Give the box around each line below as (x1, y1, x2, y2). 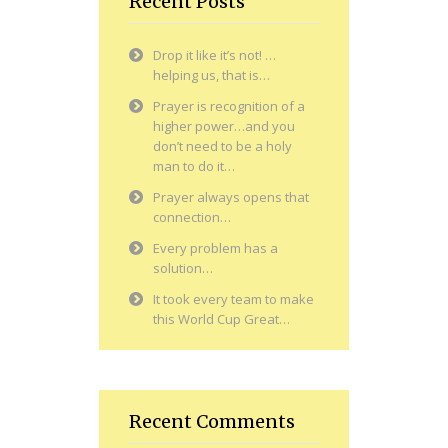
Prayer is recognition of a (153, 97, 305, 116)
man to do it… (153, 157, 235, 176)
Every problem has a (153, 239, 278, 258)
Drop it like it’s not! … (153, 46, 276, 65)
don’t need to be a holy (153, 137, 292, 156)
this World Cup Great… (153, 310, 290, 329)
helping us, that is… (153, 66, 270, 85)
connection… (153, 208, 231, 227)
